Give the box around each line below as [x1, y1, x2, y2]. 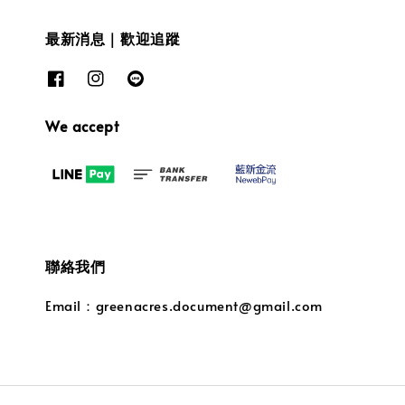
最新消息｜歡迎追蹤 [45, 28, 181, 49]
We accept [45, 115, 119, 136]
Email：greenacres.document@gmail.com [45, 296, 323, 316]
